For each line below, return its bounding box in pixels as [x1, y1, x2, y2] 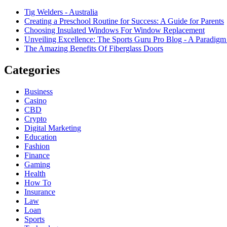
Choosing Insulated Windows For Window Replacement [24, 26, 205, 35]
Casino [24, 96, 47, 105]
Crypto [24, 114, 47, 123]
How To [24, 178, 51, 187]
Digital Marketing [24, 123, 81, 132]
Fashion [24, 141, 50, 150]
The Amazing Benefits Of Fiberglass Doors [24, 44, 163, 53]
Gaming [24, 160, 50, 169]
